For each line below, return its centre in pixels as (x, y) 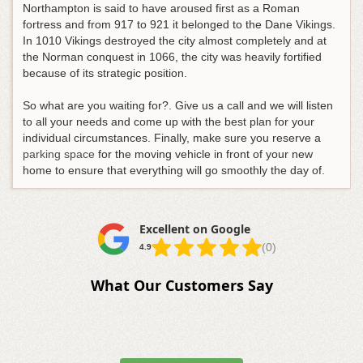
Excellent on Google (194, 229)
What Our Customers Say (181, 286)
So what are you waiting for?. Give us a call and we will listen (178, 106)
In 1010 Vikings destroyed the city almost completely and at (175, 41)
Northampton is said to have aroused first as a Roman (161, 9)
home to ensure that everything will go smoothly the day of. (174, 171)
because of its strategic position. (105, 73)
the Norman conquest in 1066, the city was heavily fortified (172, 57)
